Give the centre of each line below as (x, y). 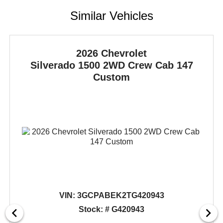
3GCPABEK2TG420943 (119, 196)
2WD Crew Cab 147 (148, 65)
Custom (112, 77)
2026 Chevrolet (112, 54)
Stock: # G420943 (112, 210)
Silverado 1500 (66, 65)
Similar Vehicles (111, 16)
